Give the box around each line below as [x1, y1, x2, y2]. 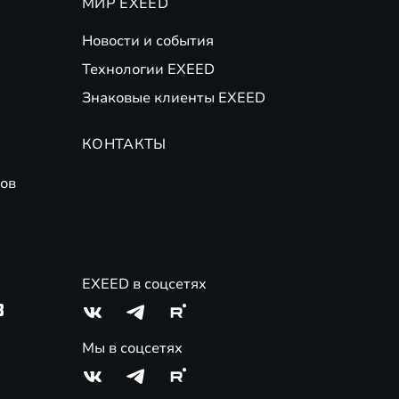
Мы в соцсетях [82, 338, 183, 358]
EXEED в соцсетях [82, 274, 207, 294]
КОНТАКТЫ [82, 134, 167, 154]
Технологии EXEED [82, 60, 215, 79]
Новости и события [82, 31, 214, 51]
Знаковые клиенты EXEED [82, 88, 265, 108]
